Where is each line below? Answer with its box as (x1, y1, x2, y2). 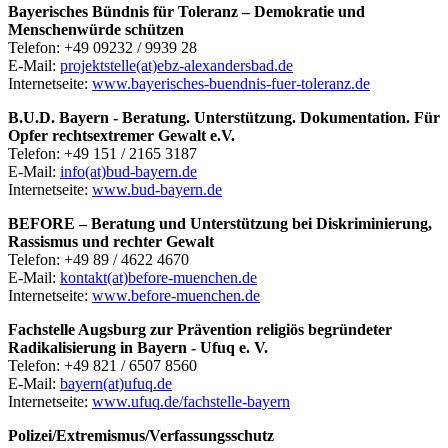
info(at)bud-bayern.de (60, 162, 197, 180)
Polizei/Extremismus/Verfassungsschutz (8, 426, 274, 444)
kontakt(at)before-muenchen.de (60, 268, 257, 286)
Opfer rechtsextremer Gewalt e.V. (8, 126, 235, 144)
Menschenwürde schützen (8, 20, 184, 38)
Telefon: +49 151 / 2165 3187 (8, 144, 197, 162)
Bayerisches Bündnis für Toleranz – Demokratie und (8, 2, 365, 20)
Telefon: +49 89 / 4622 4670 (8, 250, 189, 268)
